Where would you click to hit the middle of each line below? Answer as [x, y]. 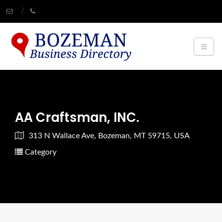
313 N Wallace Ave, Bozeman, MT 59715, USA [109, 136]
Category [40, 152]
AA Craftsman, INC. [77, 118]
